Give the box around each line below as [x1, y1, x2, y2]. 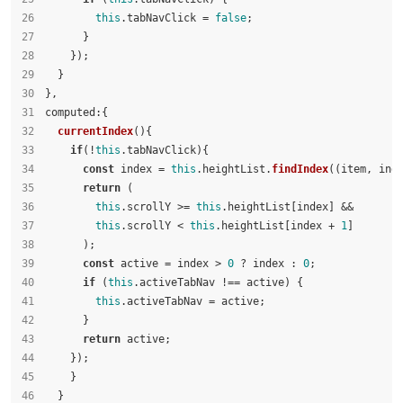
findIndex [272, 162, 328, 175]
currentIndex [58, 124, 133, 138]
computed [45, 105, 95, 119]
